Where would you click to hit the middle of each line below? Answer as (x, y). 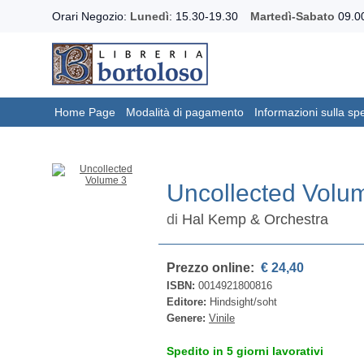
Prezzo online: (212, 268)
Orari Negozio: (91, 16)
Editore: (188, 302)
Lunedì (149, 16)
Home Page (85, 112)
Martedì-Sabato (292, 16)
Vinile (222, 318)
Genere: (188, 318)
